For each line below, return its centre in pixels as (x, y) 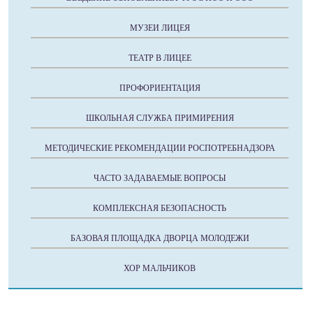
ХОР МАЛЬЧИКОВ (160, 268)
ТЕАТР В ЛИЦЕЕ (160, 58)
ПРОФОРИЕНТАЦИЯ (160, 88)
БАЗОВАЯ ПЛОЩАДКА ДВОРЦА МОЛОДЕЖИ (160, 238)
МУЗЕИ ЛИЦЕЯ (160, 28)
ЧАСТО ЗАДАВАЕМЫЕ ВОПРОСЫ (160, 178)
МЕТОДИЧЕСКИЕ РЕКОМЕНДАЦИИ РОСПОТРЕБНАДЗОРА (160, 148)
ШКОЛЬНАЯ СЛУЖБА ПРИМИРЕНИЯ (160, 118)
